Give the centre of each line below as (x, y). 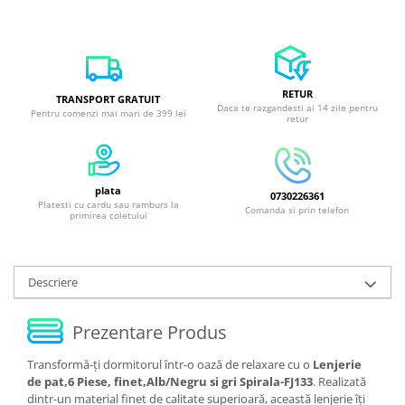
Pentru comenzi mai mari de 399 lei (108, 113)
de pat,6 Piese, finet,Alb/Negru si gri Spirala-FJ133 (170, 381)
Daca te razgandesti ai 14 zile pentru (297, 107)
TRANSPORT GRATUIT (108, 99)
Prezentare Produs (150, 333)
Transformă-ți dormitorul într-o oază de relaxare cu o (170, 364)
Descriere (53, 282)
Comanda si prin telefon (297, 209)
